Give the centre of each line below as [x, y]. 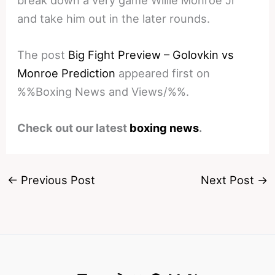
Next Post [229, 180]
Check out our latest [74, 128]
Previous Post [56, 180]
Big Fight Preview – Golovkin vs [151, 55]
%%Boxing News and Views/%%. [103, 92]
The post [43, 55]
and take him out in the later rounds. [114, 18]
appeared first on [163, 73]
